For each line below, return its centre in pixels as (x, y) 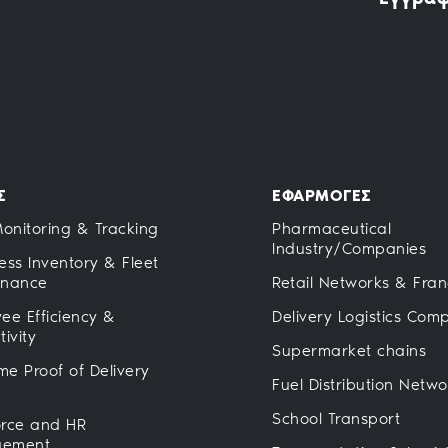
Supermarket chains (349, 350)
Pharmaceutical (331, 228)
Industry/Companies (349, 248)
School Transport (336, 418)
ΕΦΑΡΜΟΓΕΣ (322, 195)
